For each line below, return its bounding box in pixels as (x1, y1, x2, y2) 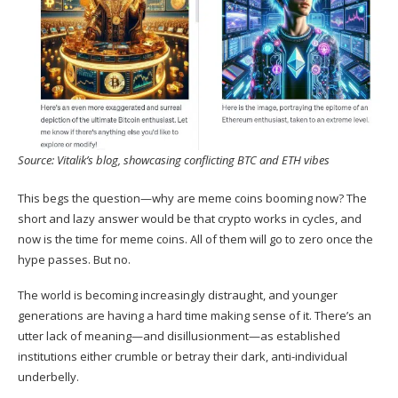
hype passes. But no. (18, 251, 133, 268)
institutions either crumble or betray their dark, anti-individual (18, 348, 347, 365)
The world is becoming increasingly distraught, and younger (18, 287, 338, 304)
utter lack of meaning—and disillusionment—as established (18, 328, 340, 345)
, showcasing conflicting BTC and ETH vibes (118, 152, 330, 169)
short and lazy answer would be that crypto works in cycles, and (18, 211, 362, 227)
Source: (18, 152, 57, 169)
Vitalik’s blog (57, 152, 118, 169)
